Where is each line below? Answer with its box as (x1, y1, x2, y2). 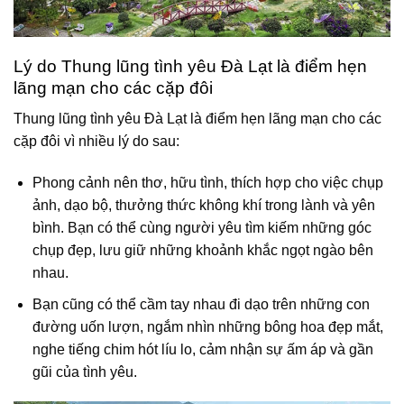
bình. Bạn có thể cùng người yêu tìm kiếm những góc (32, 219, 372, 235)
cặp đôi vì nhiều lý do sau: (14, 133, 179, 150)
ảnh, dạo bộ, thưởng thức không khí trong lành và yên (32, 197, 375, 213)
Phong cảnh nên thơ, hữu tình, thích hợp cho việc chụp (32, 174, 383, 190)
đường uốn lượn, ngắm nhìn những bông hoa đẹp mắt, (32, 318, 383, 335)
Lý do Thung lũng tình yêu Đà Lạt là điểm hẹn (14, 56, 367, 76)
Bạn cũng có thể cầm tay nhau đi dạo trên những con (32, 296, 370, 312)
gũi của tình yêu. (32, 363, 137, 380)
